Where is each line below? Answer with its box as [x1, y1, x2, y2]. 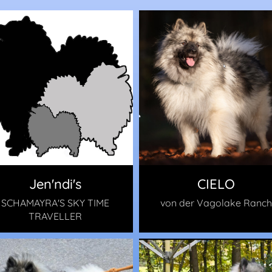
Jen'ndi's [29, 175, 82, 192]
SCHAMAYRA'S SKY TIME [1, 196, 110, 209]
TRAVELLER [29, 209, 83, 222]
